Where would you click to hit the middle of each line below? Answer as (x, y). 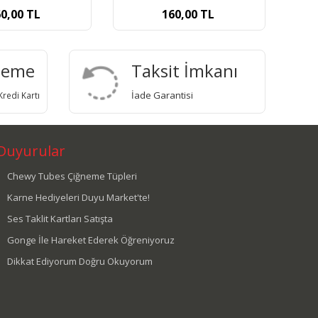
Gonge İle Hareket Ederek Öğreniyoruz (91, 240)
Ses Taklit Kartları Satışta (60, 219)
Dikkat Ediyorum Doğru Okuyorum (80, 262)
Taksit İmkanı (184, 71)
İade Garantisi (162, 95)
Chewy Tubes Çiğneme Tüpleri (72, 176)
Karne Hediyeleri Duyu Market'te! (79, 198)
